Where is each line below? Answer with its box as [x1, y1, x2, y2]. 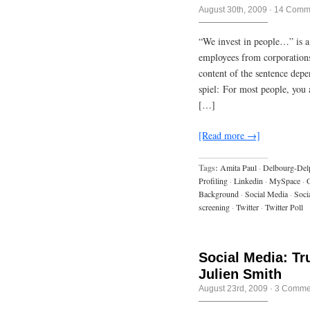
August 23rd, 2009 [199, 283, 268, 293]
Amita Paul [220, 161, 257, 173]
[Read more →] [199, 129, 260, 143]
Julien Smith [199, 266, 282, 282]
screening [199, 201, 230, 212]
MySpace [269, 174, 300, 186]
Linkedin [234, 174, 263, 186]
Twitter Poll [265, 201, 303, 212]
